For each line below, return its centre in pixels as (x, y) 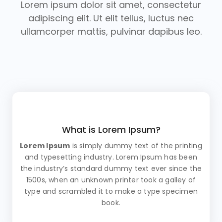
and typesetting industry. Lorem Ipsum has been (111, 157)
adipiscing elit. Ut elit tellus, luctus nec (111, 18)
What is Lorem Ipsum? (111, 130)
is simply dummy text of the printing (136, 146)
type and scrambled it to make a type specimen (111, 192)
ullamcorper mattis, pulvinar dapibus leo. (111, 32)
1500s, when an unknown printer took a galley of (111, 180)
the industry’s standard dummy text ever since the (111, 169)
